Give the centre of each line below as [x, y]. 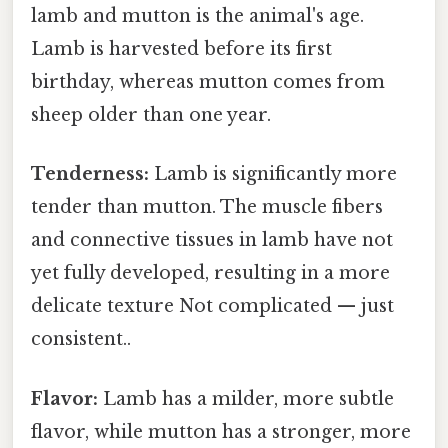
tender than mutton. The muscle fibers [207, 207]
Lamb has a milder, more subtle [246, 398]
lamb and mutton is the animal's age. [197, 16]
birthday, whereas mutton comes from [208, 82]
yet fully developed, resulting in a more [210, 273]
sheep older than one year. [151, 115]
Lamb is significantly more [273, 174]
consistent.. [81, 339]
